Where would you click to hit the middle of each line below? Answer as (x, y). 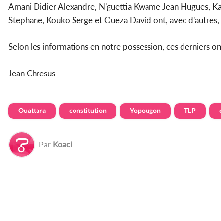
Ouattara (32, 110)
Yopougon (145, 110)
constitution (88, 110)
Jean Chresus (33, 73)
